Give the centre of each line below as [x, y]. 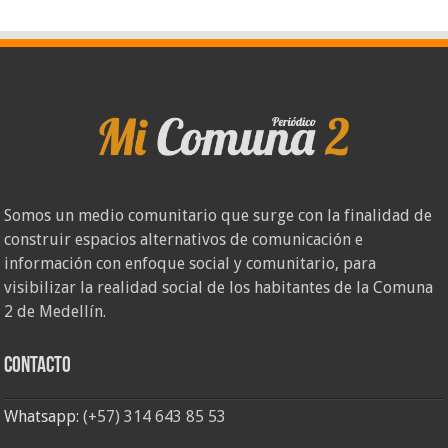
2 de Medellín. [55, 312]
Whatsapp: [44, 417]
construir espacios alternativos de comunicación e [184, 240]
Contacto [38, 367]
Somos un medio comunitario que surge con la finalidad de [218, 216]
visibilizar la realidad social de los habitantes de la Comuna [219, 288]
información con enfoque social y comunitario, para [190, 264]
